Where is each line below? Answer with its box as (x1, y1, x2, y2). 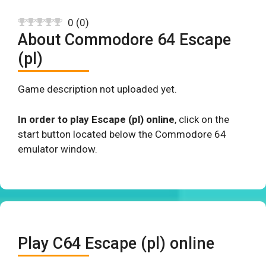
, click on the (175, 113, 229, 125)
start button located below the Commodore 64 (18, 128, 226, 140)
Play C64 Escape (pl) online (18, 234, 214, 253)
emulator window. (18, 142, 97, 155)
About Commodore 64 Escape (18, 30, 231, 49)
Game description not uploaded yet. (18, 83, 177, 95)
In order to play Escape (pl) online (18, 113, 175, 125)
